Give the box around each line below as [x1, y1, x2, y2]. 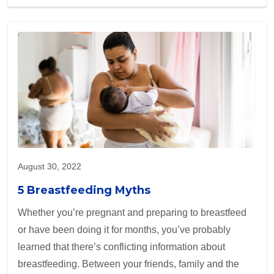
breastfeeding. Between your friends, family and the [18, 259, 239, 270]
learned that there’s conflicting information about [18, 242, 225, 253]
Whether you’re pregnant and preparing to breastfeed [18, 207, 246, 218]
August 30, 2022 [18, 161, 81, 172]
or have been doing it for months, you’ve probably [18, 224, 231, 235]
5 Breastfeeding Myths [18, 183, 150, 198]
